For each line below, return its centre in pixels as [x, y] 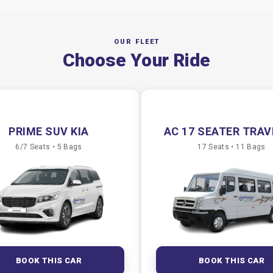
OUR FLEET [136, 42]
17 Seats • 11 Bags [232, 147]
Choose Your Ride [136, 60]
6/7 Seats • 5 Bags [49, 147]
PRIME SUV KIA [49, 131]
